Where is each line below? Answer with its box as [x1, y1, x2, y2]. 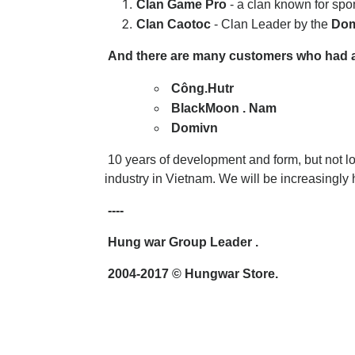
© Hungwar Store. [172, 267, 278, 281]
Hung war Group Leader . [105, 235, 258, 249]
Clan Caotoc [136, 17, 214, 31]
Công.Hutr [168, 82, 234, 95]
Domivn [168, 121, 218, 135]
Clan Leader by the [221, 17, 331, 31]
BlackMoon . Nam [168, 101, 277, 115]
